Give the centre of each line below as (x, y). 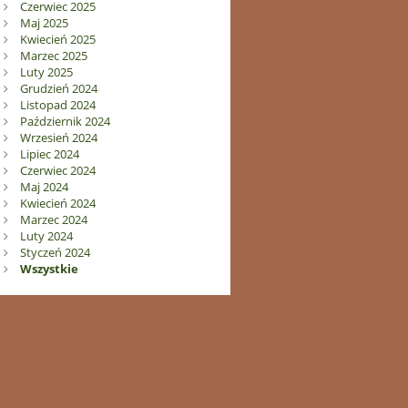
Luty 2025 (46, 72)
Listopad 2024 (57, 105)
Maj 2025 (44, 23)
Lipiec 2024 (49, 154)
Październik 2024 (65, 122)
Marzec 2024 (53, 220)
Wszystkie (49, 269)
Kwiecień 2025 (57, 40)
